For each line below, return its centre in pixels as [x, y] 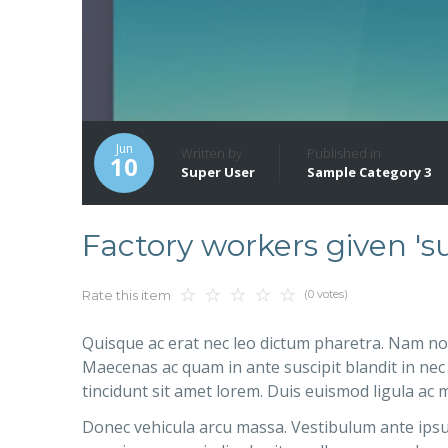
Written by [213, 153]
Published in [344, 153]
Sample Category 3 [369, 172]
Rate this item [126, 295]
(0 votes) [326, 293]
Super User [218, 172]
